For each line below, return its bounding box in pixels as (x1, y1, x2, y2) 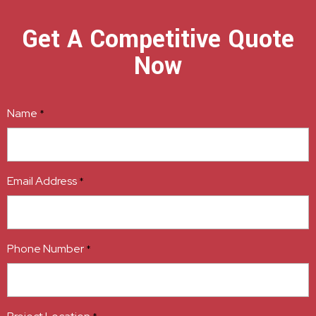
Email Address (7, 174, 77, 189)
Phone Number (7, 241, 84, 257)
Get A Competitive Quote (22, 22, 294, 58)
